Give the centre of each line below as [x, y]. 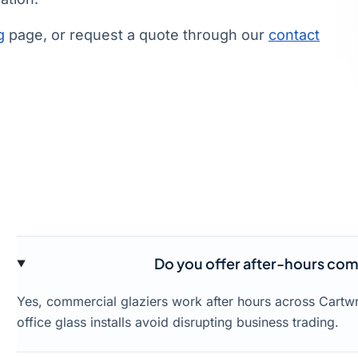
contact [294, 35]
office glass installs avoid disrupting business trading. [178, 322]
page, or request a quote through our [137, 35]
